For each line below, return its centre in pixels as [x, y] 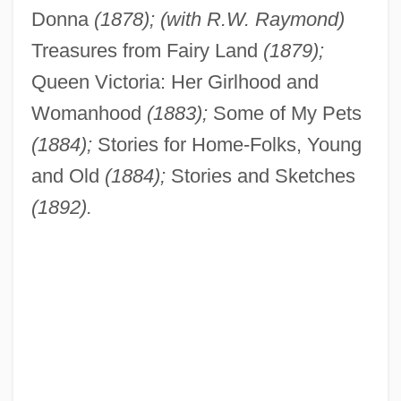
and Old [68, 176]
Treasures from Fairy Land [147, 51]
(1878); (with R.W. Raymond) [219, 20]
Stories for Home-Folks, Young [226, 145]
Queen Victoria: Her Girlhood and [175, 82]
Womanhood [89, 114]
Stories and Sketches [260, 176]
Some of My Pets [284, 114]
